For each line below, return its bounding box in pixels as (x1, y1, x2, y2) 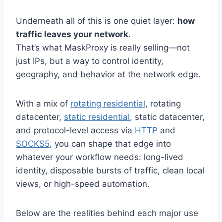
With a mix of (16, 98, 70, 109)
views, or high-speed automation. (16, 178, 150, 189)
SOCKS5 (16, 138, 50, 149)
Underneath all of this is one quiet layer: (16, 15, 177, 26)
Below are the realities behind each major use (16, 208, 198, 218)
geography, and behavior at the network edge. (16, 69, 201, 79)
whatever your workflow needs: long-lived (16, 152, 183, 162)
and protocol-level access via (16, 125, 135, 135)
